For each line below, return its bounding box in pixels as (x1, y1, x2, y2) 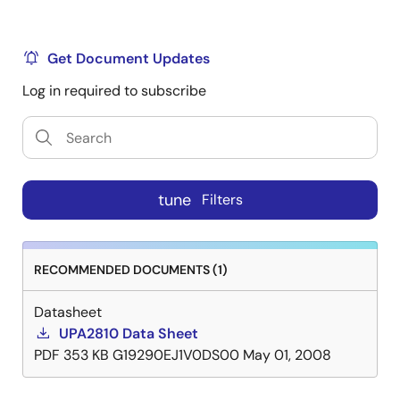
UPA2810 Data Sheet (59, 324, 198, 343)
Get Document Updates (47, 49, 210, 68)
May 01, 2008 (243, 346, 331, 364)
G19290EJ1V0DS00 (112, 346, 239, 364)
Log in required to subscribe (22, 81, 206, 100)
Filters (201, 190, 243, 210)
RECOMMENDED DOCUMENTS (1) (34, 262, 228, 278)
